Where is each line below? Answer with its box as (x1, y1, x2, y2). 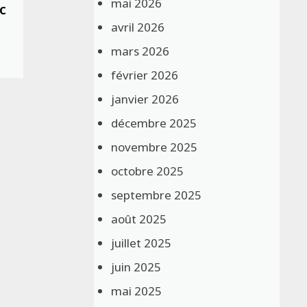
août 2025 (111, 210, 167, 227)
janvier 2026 (111, 90, 180, 107)
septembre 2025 (111, 186, 202, 203)
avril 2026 (111, 19, 165, 35)
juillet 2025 (111, 234, 172, 251)
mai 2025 (111, 282, 162, 299)
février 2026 (111, 66, 179, 83)
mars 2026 (111, 42, 170, 59)
